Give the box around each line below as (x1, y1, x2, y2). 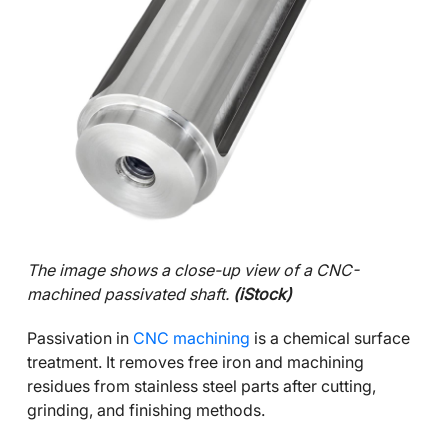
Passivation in (27, 328, 133, 348)
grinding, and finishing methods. (27, 400, 265, 420)
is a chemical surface (250, 328, 410, 348)
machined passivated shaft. (27, 284, 233, 304)
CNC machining (133, 328, 250, 348)
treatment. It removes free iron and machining (27, 352, 364, 372)
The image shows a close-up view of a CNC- (27, 260, 359, 280)
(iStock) (233, 284, 292, 304)
